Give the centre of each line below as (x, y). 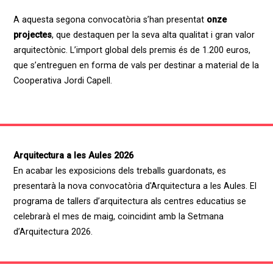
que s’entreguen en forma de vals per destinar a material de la (136, 66)
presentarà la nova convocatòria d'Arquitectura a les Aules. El (135, 186)
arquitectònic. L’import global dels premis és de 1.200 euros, (132, 51)
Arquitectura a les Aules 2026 (73, 155)
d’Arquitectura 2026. (53, 232)
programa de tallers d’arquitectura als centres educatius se (129, 201)
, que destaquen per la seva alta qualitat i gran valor (153, 35)
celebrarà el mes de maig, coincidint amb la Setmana (118, 216)
